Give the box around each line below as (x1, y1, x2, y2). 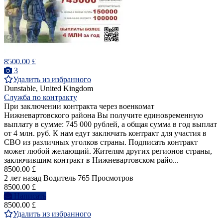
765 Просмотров (78, 174, 133, 183)
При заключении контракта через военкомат (4, 102, 154, 111)
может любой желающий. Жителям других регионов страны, (4, 147, 212, 156)
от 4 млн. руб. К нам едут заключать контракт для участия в (4, 129, 207, 138)
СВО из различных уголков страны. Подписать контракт (4, 138, 198, 147)
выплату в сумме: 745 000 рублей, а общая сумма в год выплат (4, 120, 217, 129)
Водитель (43, 174, 76, 183)
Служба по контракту (4, 93, 77, 102)
